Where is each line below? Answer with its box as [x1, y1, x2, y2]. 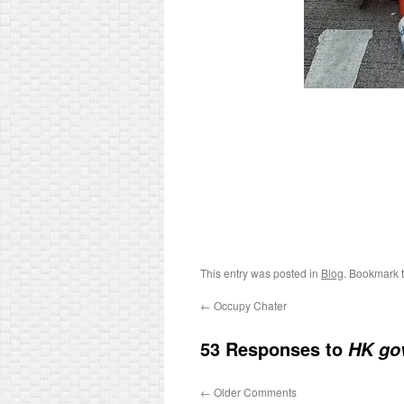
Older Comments [211, 384, 297, 399]
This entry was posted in [200, 265, 321, 280]
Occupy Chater [211, 298, 287, 313]
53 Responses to [200, 335, 348, 362]
